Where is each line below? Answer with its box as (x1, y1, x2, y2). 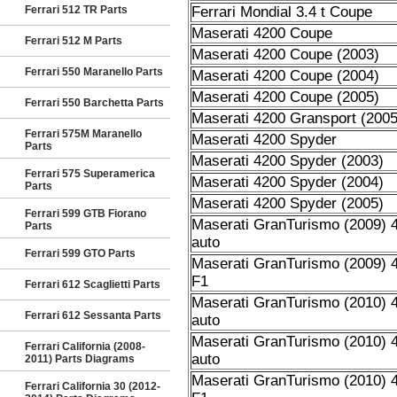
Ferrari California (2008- (25, 340, 145, 353)
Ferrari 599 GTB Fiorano (25, 207, 146, 220)
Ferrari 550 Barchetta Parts (25, 97, 164, 109)
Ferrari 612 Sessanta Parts (25, 309, 161, 322)
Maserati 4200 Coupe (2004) (191, 67, 379, 84)
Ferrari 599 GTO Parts (25, 247, 136, 260)
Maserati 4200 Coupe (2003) (191, 46, 379, 63)
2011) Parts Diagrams (25, 353, 135, 365)
